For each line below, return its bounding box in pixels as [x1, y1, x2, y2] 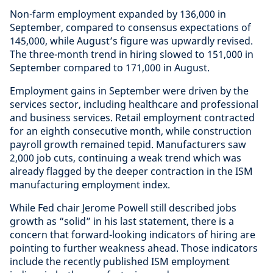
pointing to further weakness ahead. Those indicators [10, 241, 258, 255]
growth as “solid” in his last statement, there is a [10, 214, 234, 228]
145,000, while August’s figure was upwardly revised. [10, 34, 253, 48]
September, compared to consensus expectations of [10, 20, 251, 34]
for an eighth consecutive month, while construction [10, 124, 252, 138]
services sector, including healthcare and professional [10, 97, 258, 111]
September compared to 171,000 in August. [10, 60, 210, 74]
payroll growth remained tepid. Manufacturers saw [10, 137, 246, 151]
